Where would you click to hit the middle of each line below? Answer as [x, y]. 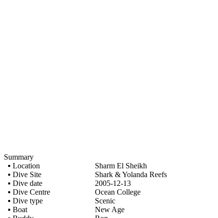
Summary [19, 157]
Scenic [105, 201]
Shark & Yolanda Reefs [131, 174]
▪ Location [22, 166]
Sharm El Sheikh [121, 166]
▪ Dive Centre [27, 192]
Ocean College [118, 192]
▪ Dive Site [23, 174]
